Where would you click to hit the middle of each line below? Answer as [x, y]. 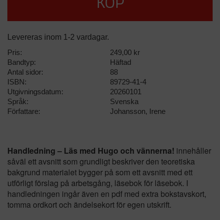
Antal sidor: [25, 72]
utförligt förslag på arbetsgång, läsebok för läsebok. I [98, 183]
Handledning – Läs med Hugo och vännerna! [91, 150]
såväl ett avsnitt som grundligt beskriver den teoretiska [101, 161]
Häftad [121, 62]
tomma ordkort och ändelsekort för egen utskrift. [89, 204]
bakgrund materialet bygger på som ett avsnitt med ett [100, 172]
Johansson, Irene [138, 111]
